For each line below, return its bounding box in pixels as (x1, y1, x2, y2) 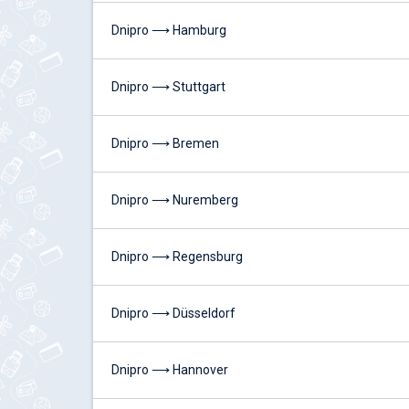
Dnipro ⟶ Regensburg (111, 249, 243, 264)
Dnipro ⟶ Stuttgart (111, 79, 225, 94)
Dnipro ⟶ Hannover (111, 362, 228, 377)
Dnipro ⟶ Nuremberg (111, 193, 238, 207)
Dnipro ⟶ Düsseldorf (111, 306, 236, 320)
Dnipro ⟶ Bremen (111, 136, 219, 151)
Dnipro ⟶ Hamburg (111, 23, 226, 37)
